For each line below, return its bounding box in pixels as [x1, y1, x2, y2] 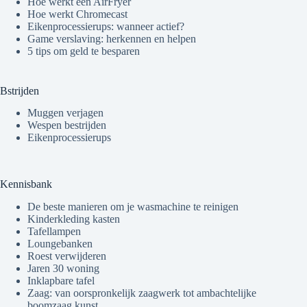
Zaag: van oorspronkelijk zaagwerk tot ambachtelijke [27, 287, 256, 299]
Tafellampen [27, 225, 81, 238]
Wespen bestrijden [27, 119, 106, 132]
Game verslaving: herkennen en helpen [27, 32, 196, 45]
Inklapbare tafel [27, 275, 95, 287]
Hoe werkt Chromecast [27, 8, 127, 20]
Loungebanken [27, 238, 93, 250]
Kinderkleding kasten [27, 213, 120, 225]
